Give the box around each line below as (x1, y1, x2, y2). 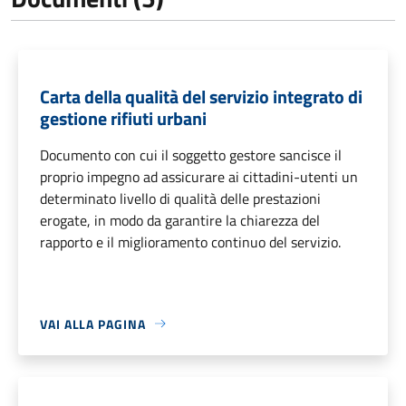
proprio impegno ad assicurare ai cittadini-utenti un (40, 165, 358, 188)
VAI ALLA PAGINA (40, 314, 146, 333)
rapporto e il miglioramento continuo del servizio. (40, 230, 341, 253)
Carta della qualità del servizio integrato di (40, 82, 362, 111)
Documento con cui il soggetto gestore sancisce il (40, 143, 342, 166)
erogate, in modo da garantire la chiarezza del (40, 208, 320, 231)
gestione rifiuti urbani (40, 103, 207, 132)
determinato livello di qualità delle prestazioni (40, 187, 321, 209)
